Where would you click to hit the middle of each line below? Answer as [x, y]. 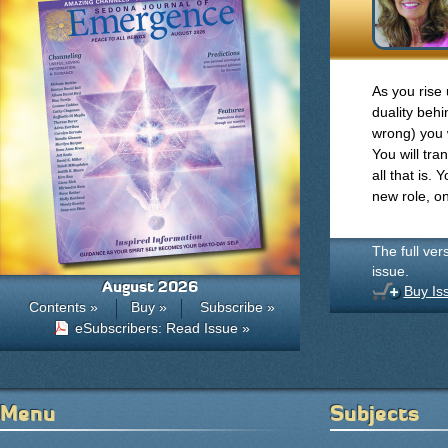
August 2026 [150, 286]
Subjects [374, 413]
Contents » [63, 307]
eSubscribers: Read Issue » [162, 328]
